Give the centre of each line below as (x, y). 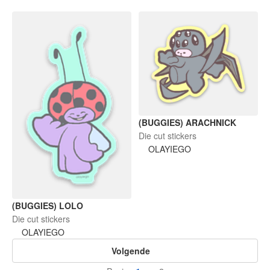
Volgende (131, 250)
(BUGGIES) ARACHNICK (187, 122)
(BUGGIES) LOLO (48, 205)
